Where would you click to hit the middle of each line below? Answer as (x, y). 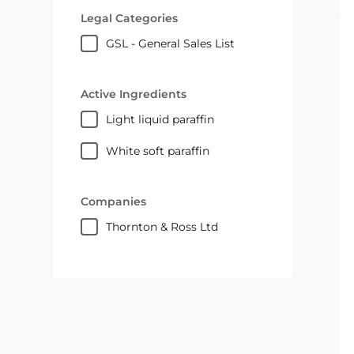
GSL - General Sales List (175, 43)
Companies (114, 201)
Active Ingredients (134, 94)
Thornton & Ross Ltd (166, 227)
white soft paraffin (164, 151)
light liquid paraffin (164, 119)
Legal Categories (130, 18)
